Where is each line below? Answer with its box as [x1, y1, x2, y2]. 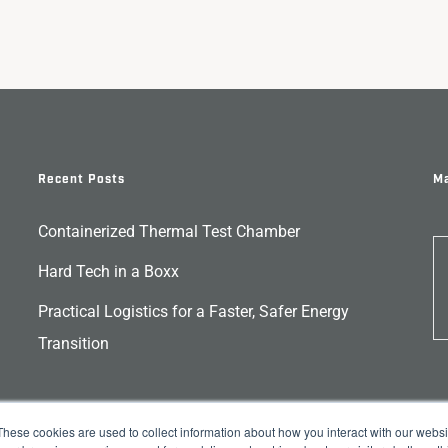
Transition [37, 334, 109, 354]
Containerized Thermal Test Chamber [37, 222, 300, 242]
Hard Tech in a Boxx [37, 262, 179, 282]
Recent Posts [37, 172, 125, 188]
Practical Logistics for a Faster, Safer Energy [37, 302, 349, 322]
